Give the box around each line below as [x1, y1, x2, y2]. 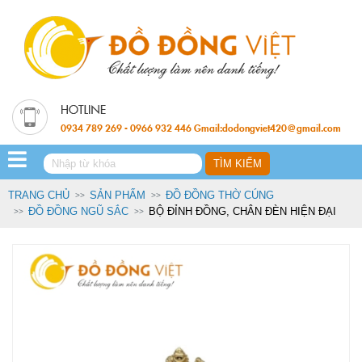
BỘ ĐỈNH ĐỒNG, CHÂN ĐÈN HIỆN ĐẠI [149, 204, 336, 217]
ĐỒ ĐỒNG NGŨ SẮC [28, 204, 128, 217]
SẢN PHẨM [90, 188, 145, 201]
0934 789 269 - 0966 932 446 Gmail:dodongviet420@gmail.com [61, 120, 341, 134]
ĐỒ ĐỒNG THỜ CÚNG [166, 188, 274, 201]
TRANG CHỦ [8, 188, 69, 201]
